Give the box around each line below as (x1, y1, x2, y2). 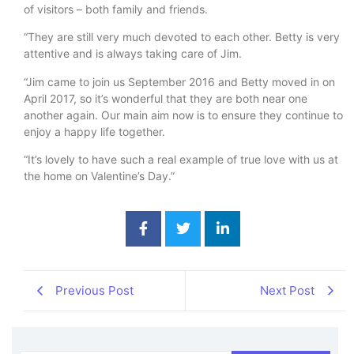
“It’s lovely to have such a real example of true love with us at (24, 152, 338, 166)
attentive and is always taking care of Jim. (24, 47, 242, 61)
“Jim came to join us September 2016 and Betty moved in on (24, 74, 335, 88)
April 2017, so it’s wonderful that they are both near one (24, 91, 307, 105)
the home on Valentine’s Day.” (24, 168, 175, 183)
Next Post (260, 283, 314, 299)
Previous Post (55, 283, 134, 299)
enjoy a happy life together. (24, 124, 165, 138)
